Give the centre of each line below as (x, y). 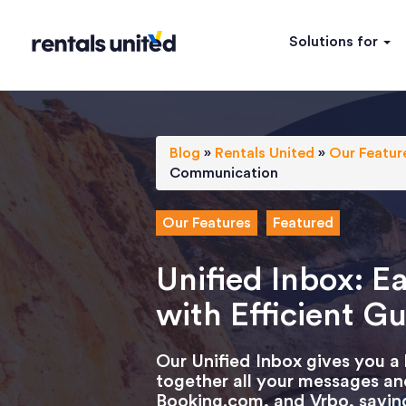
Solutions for (335, 42)
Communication (224, 173)
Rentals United (265, 153)
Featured (303, 223)
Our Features (207, 223)
